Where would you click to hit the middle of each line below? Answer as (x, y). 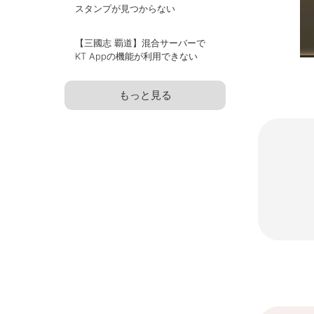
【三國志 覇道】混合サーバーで (140, 43)
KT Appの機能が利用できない (136, 56)
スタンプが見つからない (125, 8)
